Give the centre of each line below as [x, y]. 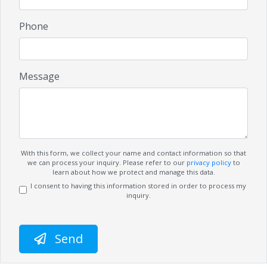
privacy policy [209, 162]
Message [39, 76]
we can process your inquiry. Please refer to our [107, 162]
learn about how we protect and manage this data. [133, 172]
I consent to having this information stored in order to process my [138, 186]
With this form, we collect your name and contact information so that [133, 153]
